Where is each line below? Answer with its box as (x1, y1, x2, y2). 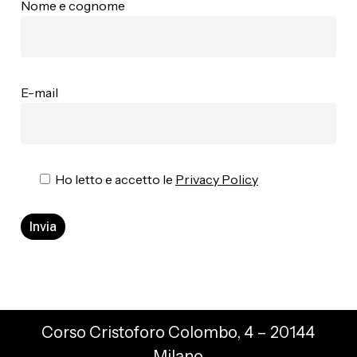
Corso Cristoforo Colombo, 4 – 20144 (41, 323, 316, 343)
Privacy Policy (175, 171, 258, 187)
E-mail (20, 84, 58, 100)
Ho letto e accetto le (54, 171, 175, 187)
